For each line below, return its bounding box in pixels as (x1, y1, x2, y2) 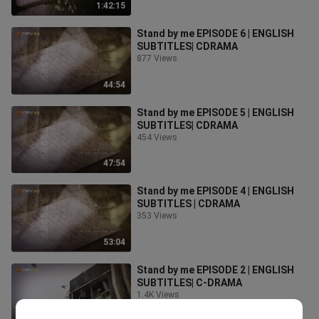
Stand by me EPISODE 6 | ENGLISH (137, 28, 294, 39)
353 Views (137, 211, 177, 221)
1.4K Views (137, 289, 179, 300)
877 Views (137, 53, 177, 63)
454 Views (137, 132, 177, 142)
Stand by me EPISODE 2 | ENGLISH (137, 263, 294, 276)
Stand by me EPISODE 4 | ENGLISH (137, 185, 294, 197)
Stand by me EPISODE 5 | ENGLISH (137, 106, 294, 118)
